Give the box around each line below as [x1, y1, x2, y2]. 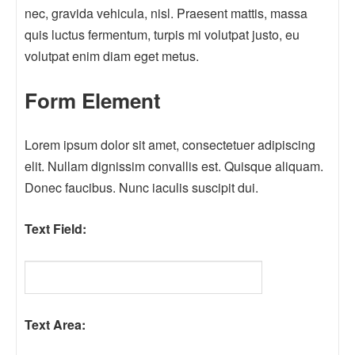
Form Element [24, 85, 161, 115]
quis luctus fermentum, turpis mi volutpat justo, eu [24, 25, 300, 44]
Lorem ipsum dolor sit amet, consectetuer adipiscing [24, 135, 315, 154]
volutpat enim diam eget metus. [24, 46, 199, 65]
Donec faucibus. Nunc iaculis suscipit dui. [24, 177, 258, 197]
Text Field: [24, 219, 86, 238]
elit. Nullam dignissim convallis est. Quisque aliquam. [24, 156, 323, 175]
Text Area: [24, 315, 86, 334]
